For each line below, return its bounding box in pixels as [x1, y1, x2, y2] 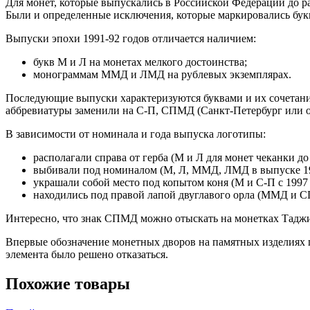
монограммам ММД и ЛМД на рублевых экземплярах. [33, 69, 291, 81]
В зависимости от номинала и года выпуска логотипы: [6, 128, 266, 140]
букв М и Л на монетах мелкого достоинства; [33, 56, 247, 69]
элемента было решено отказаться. [6, 248, 168, 261]
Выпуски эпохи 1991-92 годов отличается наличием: [6, 33, 256, 45]
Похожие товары [6, 275, 130, 293]
